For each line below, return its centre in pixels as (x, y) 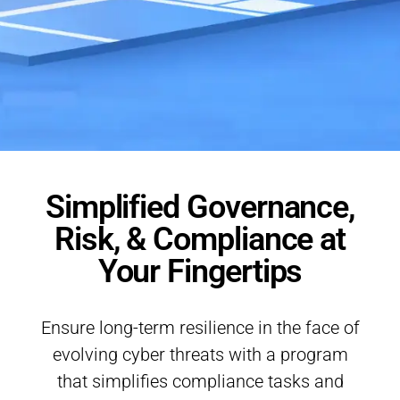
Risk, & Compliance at (200, 239)
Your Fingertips (200, 271)
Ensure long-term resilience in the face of (200, 328)
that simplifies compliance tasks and (200, 381)
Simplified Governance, (200, 207)
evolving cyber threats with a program (200, 354)
